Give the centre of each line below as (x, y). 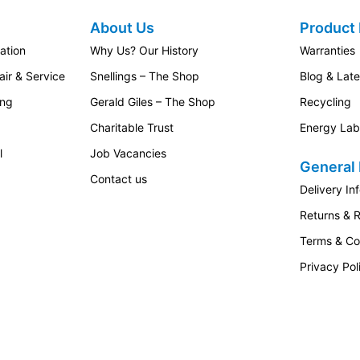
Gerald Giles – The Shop (153, 102)
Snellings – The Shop (145, 76)
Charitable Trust (132, 127)
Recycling (326, 102)
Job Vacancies (129, 153)
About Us (123, 28)
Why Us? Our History (145, 50)
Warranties (328, 50)
